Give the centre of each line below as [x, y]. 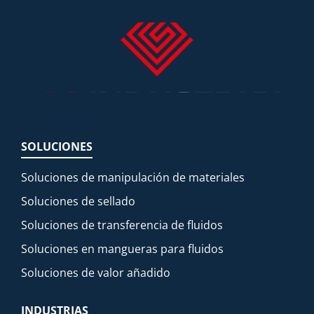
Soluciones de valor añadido [96, 272]
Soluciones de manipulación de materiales [133, 177]
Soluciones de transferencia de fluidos [122, 225]
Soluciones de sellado [78, 201]
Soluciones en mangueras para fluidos [122, 248]
